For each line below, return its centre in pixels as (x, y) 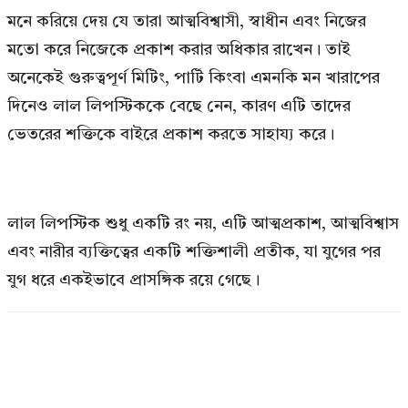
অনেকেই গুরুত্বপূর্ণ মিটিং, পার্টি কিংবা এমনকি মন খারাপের (194, 78)
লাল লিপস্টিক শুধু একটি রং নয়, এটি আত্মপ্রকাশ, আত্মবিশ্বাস (203, 224)
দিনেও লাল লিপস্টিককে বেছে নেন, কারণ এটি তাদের (179, 106)
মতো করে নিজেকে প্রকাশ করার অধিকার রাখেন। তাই (179, 50)
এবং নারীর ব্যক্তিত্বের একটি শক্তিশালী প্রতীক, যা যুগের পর (194, 252)
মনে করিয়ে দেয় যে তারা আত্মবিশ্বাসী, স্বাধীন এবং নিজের (187, 21)
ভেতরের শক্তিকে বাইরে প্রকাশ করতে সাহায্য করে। (171, 134)
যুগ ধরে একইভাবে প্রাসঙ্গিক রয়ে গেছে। (133, 280)
